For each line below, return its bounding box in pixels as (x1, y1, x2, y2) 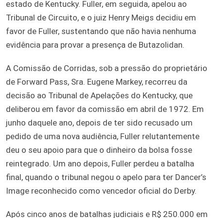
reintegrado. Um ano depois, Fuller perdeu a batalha (6, 158, 194, 168)
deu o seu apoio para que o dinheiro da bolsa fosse (6, 145, 192, 155)
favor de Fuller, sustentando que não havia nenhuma (6, 26, 196, 36)
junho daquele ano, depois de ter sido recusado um (6, 117, 193, 127)
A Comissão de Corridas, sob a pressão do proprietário (6, 63, 207, 73)
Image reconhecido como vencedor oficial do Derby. (6, 185, 197, 196)
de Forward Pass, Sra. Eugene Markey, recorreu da (6, 76, 187, 87)
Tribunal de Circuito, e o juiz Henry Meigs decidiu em (6, 12, 196, 22)
